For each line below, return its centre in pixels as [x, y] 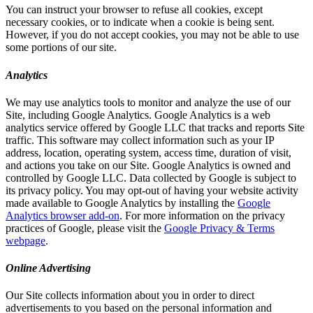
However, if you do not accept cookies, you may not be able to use [152, 35]
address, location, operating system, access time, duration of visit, [148, 152]
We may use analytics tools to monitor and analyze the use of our [148, 102]
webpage [26, 240]
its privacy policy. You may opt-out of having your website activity [152, 190]
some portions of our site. [61, 48]
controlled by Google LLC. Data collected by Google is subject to [151, 177]
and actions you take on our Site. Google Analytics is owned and [148, 165]
